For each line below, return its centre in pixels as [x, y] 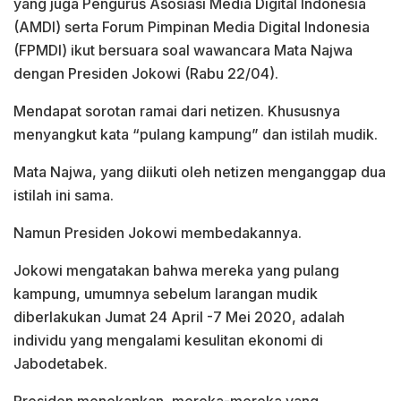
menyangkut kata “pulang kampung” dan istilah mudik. [196, 134]
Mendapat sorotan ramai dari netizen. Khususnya [177, 111]
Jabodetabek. [60, 363]
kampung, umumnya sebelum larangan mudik [166, 293]
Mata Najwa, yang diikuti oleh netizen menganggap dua [200, 171]
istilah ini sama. [64, 195]
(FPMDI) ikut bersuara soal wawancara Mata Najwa [183, 50]
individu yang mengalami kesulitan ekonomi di [168, 340]
